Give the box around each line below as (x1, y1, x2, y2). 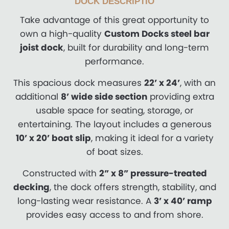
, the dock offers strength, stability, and (49, 181, 216, 194)
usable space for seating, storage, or (36, 104, 193, 117)
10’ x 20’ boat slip (15, 132, 91, 145)
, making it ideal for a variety (90, 132, 214, 145)
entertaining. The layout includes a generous (17, 118, 212, 131)
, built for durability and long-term (63, 41, 209, 54)
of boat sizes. (86, 146, 143, 158)
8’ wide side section (60, 90, 147, 103)
